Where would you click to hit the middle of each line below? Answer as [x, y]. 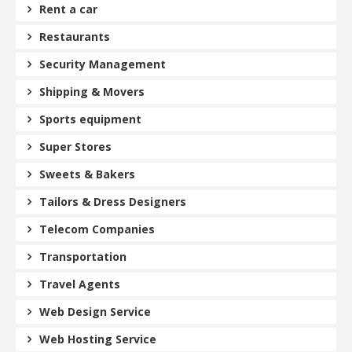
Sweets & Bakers [87, 174]
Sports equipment [90, 119]
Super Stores [75, 146]
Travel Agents [80, 284]
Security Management [103, 64]
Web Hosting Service [98, 339]
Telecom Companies [97, 229]
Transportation [83, 256]
